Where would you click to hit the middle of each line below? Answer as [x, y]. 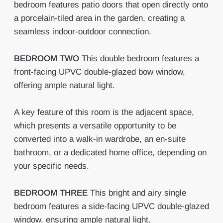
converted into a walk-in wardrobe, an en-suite [100, 139]
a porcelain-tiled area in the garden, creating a [99, 18]
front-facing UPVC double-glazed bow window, [99, 72]
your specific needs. [51, 166]
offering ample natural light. [64, 85]
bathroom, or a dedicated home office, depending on [110, 153]
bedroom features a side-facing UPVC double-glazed [111, 206]
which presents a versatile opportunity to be [95, 126]
